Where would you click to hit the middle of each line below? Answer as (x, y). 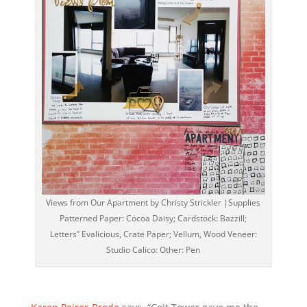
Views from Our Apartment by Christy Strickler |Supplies (153, 203)
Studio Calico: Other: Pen (153, 250)
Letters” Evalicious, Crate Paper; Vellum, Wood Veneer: (153, 234)
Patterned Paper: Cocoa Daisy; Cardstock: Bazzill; (153, 219)
